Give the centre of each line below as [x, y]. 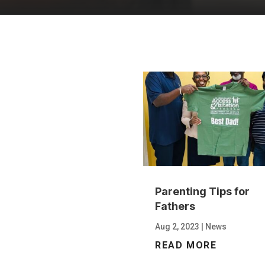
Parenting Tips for [203, 191]
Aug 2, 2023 [177, 226]
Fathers [175, 206]
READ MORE [186, 245]
